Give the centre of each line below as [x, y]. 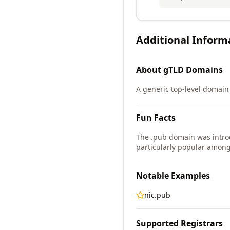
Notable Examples [173, 176]
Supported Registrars [179, 223]
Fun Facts [156, 118]
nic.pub [157, 195]
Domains [203, 70]
